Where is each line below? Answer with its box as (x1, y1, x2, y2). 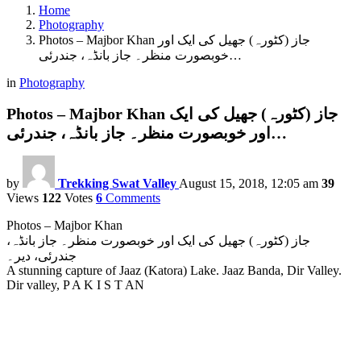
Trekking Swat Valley (58, 176, 176, 191)
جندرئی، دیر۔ (6, 249, 77, 263)
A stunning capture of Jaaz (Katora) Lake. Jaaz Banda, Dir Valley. (6, 263, 342, 278)
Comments (106, 191, 160, 205)
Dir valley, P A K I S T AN (6, 278, 144, 293)
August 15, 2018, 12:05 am (179, 176, 318, 191)
